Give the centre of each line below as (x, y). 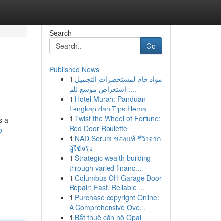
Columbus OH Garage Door (118, 178)
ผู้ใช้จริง (81, 148)
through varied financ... (105, 168)
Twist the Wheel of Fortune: (118, 118)
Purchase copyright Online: (117, 197)
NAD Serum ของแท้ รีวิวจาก (118, 138)
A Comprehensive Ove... (107, 207)
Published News (74, 69)
